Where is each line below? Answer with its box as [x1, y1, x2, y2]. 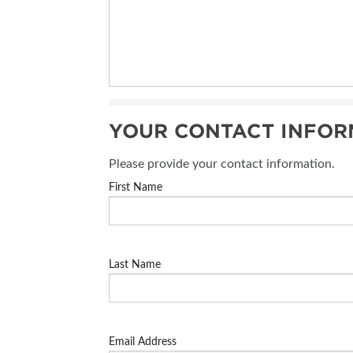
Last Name [109, 259, 161, 271]
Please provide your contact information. [109, 158, 335, 171]
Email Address [109, 336, 176, 348]
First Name [109, 182, 162, 194]
